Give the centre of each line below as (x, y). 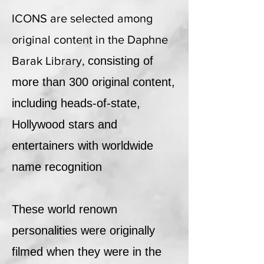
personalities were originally (83, 230)
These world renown (65, 209)
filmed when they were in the (87, 252)
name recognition (57, 167)
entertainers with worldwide (82, 146)
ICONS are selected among (82, 18)
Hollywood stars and (65, 124)
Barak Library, (50, 61)
